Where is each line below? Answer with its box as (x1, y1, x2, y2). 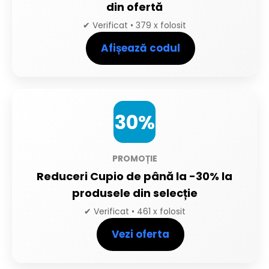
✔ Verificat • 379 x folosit (83, 19, 186, 32)
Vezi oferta (112, 227, 169, 242)
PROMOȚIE (112, 153, 157, 165)
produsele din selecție (71, 186, 198, 201)
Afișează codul (101, 41, 180, 56)
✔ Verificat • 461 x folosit (83, 205, 186, 218)
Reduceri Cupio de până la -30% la (37, 169, 232, 184)
